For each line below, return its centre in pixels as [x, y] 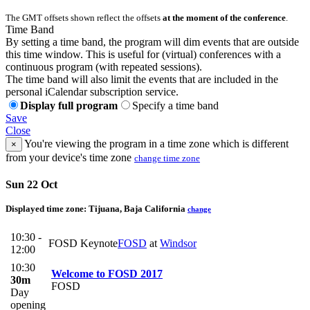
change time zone [167, 158]
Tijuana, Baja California [137, 209]
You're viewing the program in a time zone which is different [155, 143]
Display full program [69, 105]
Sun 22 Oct [31, 185]
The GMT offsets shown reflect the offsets [84, 17]
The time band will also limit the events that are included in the [142, 79]
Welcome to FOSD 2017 [107, 274]
